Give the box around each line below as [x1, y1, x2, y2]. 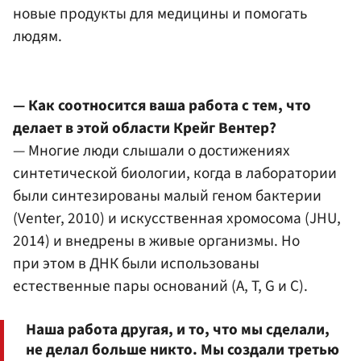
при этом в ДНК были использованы [13, 251, 259, 275]
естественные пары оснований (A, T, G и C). [13, 274, 308, 297]
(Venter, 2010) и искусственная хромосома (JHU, [13, 206, 341, 230]
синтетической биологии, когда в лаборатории [13, 161, 337, 185]
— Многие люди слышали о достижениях [13, 139, 290, 162]
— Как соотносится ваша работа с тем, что [13, 93, 311, 117]
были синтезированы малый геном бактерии [13, 184, 322, 207]
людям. [13, 25, 62, 48]
